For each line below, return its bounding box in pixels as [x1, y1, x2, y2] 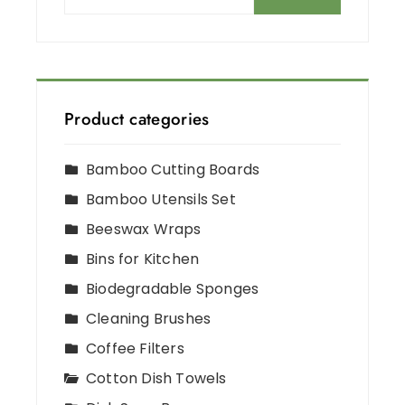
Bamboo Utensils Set [86, 189, 236, 211]
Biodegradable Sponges [86, 278, 259, 300]
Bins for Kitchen [86, 249, 200, 270]
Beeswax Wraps [86, 219, 202, 240]
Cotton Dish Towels [86, 368, 227, 390]
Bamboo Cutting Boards [86, 159, 260, 181]
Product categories [64, 107, 210, 132]
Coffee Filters [86, 338, 184, 360]
